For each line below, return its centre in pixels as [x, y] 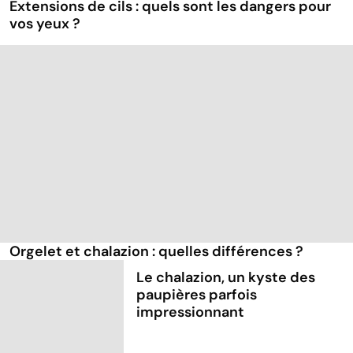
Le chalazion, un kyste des [226, 277]
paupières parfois [197, 294]
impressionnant [191, 312]
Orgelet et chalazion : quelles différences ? [156, 252]
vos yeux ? [45, 24]
